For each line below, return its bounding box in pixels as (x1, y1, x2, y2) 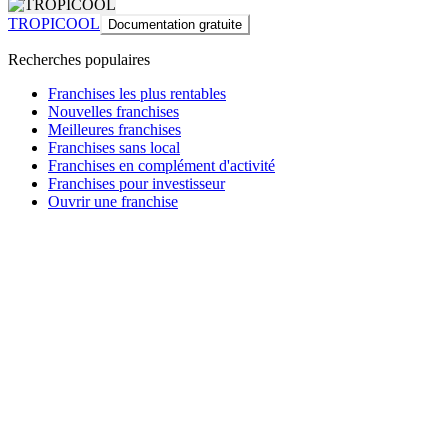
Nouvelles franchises (48, 102, 179, 120)
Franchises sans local (48, 138, 180, 156)
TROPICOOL (8, 14, 100, 32)
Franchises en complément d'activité (48, 156, 275, 174)
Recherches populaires (8, 50, 150, 68)
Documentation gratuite (108, 16, 242, 32)
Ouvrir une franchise (48, 192, 178, 210)
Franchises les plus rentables (48, 84, 226, 102)
